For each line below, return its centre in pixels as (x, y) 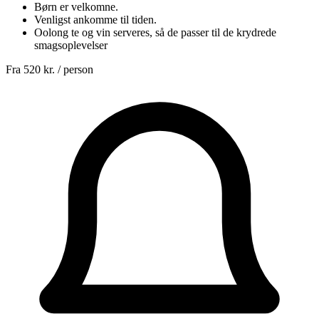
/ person (74, 69)
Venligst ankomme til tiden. (95, 20)
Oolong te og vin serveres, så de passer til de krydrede (155, 32)
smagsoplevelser (71, 45)
